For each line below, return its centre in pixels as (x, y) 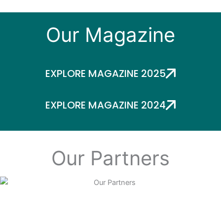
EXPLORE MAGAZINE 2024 (106, 105)
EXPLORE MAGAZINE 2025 (106, 74)
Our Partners (110, 158)
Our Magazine (110, 35)
